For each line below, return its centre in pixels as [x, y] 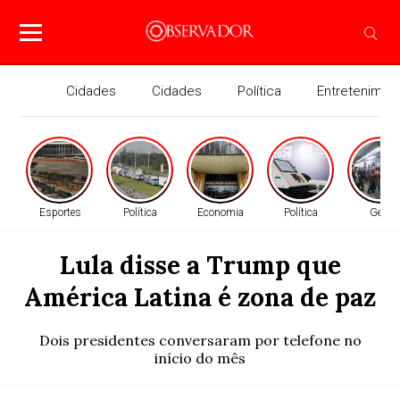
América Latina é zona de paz [200, 297]
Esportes [60, 212]
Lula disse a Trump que [200, 265]
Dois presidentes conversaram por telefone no [200, 340]
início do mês [200, 358]
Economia [221, 212]
